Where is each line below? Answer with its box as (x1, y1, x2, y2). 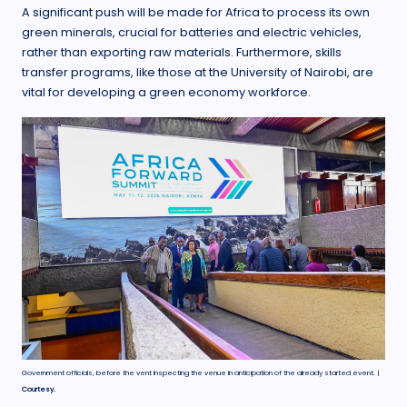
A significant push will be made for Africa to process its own (22, 5, 370, 21)
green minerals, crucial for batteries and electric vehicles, (22, 25, 362, 41)
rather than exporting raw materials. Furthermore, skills (22, 45, 342, 61)
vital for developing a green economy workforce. (22, 84, 311, 101)
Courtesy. (22, 384, 55, 395)
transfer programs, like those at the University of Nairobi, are (22, 65, 373, 81)
